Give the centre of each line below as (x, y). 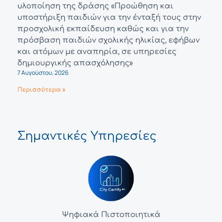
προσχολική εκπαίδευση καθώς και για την (103, 29)
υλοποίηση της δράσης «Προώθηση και (95, 6)
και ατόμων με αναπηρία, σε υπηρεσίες (97, 52)
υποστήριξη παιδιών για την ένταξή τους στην (109, 18)
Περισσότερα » (41, 90)
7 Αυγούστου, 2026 (43, 73)
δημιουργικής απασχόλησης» (75, 63)
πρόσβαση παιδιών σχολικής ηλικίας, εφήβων (109, 41)
